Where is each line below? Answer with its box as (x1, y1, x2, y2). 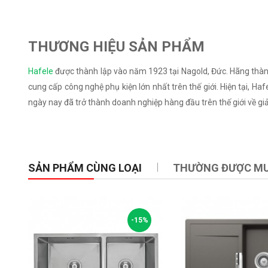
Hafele (28, 66, 54, 76)
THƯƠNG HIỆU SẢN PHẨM (28, 38, 205, 55)
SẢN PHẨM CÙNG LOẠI (28, 162, 142, 174)
